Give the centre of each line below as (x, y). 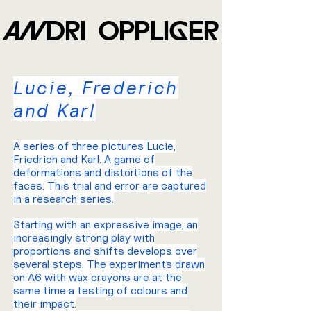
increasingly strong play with (84, 238)
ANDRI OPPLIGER (111, 31)
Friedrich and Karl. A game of (84, 159)
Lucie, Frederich (96, 87)
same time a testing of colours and (100, 291)
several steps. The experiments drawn (109, 264)
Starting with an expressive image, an (106, 225)
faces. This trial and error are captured (110, 186)
